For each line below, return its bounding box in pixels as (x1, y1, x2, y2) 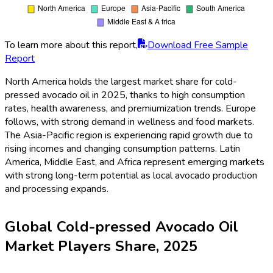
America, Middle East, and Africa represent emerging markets (5, 155, 264, 169)
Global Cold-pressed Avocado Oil (5, 216, 238, 236)
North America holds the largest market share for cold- (5, 74, 237, 88)
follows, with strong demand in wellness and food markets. (5, 115, 254, 129)
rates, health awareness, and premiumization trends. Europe (5, 101, 256, 115)
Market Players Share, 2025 (5, 236, 197, 256)
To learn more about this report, (5, 38, 138, 52)
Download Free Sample (147, 38, 248, 52)
